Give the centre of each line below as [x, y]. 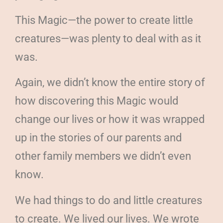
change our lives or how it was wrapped [110, 119]
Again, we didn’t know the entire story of [110, 83]
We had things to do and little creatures [109, 200]
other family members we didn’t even [103, 156]
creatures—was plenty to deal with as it [108, 39]
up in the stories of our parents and [98, 138]
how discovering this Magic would [97, 101]
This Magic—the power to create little [104, 20]
